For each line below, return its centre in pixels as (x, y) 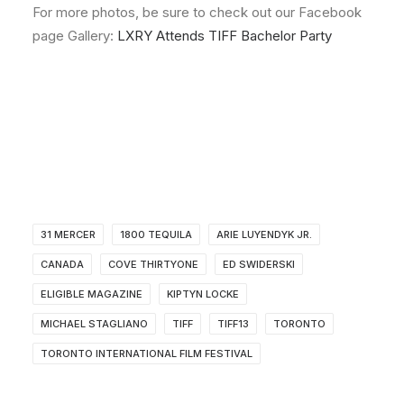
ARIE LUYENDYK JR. (264, 235)
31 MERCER (68, 235)
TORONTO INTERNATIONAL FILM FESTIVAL (147, 354)
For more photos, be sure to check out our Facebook (197, 13)
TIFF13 (233, 324)
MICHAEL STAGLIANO (94, 324)
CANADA (62, 265)
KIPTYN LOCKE (203, 294)
